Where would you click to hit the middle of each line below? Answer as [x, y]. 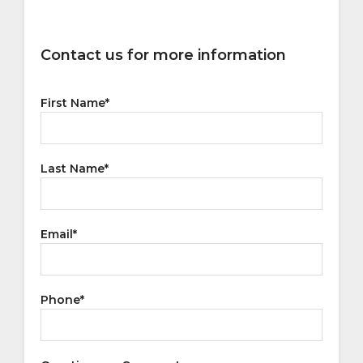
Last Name [73, 168]
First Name [73, 102]
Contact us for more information [163, 55]
